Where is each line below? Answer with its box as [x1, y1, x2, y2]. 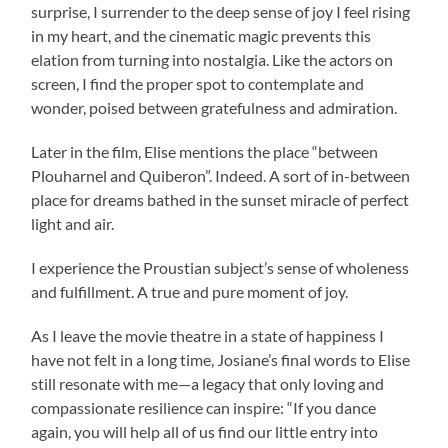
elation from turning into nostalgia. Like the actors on [31, 50, 394, 70]
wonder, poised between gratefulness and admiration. [31, 98, 398, 118]
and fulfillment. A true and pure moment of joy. [31, 282, 352, 302]
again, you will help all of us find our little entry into [31, 422, 379, 442]
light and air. [31, 214, 115, 234]
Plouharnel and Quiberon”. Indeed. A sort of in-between [31, 166, 411, 186]
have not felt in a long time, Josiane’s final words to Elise [31, 350, 411, 370]
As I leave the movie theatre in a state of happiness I [31, 326, 385, 346]
